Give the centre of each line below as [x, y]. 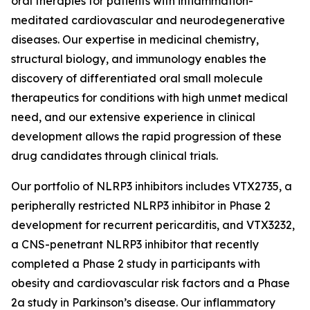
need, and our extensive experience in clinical [133, 117]
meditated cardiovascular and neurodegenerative [148, 20]
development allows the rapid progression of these [146, 136]
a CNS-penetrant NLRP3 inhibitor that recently [135, 244]
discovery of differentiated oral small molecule [137, 78]
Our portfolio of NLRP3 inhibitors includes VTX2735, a [152, 186]
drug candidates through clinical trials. [115, 156]
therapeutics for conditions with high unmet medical [149, 98]
